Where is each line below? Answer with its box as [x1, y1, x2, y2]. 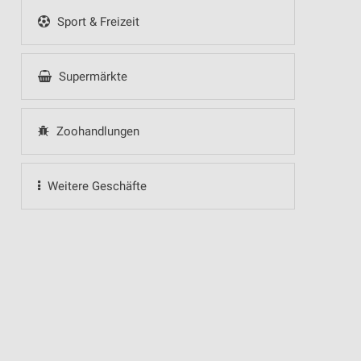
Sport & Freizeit [53, 15, 139, 29]
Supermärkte [55, 69, 127, 84]
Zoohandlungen [52, 124, 139, 139]
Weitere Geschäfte [44, 179, 147, 193]
